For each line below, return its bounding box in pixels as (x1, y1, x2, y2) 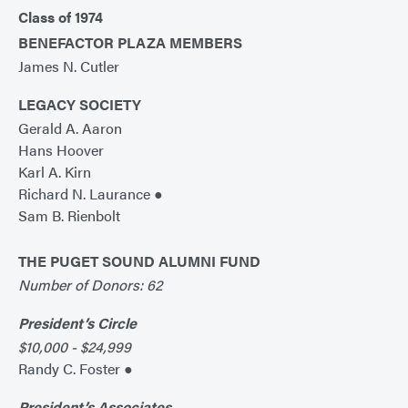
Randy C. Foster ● (18, 358, 133, 380)
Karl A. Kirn (18, 161, 91, 183)
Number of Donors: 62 (18, 274, 162, 296)
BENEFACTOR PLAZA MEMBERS (18, 32, 242, 54)
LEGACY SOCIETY (18, 94, 141, 116)
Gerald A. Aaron (18, 117, 122, 139)
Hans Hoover (18, 139, 104, 161)
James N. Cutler (18, 56, 119, 77)
